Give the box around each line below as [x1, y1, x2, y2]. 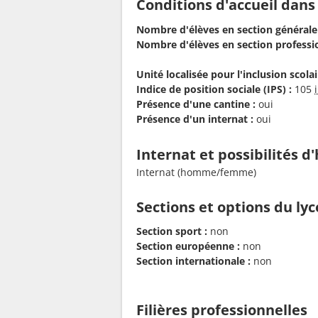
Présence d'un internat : [136, 111, 253, 126]
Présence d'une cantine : [136, 97, 256, 111]
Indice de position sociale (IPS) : [136, 82, 292, 96]
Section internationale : [136, 253, 251, 268]
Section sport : [136, 224, 207, 238]
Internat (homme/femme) [136, 165, 256, 179]
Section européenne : [136, 238, 240, 253]
